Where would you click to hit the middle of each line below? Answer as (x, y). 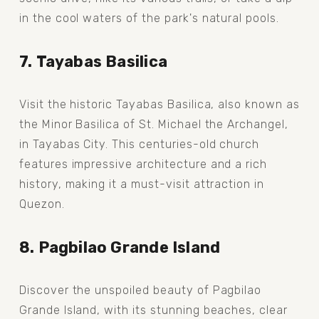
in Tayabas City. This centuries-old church (139, 144)
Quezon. (42, 204)
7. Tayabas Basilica (93, 61)
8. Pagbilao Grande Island (120, 247)
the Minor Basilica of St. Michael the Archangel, (153, 124)
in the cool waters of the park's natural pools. (149, 18)
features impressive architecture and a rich (143, 164)
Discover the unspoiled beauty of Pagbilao (140, 290)
